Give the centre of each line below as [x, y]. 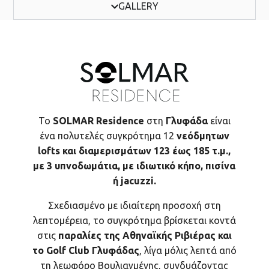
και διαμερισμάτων [106, 150]
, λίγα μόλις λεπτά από [188, 250]
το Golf [50, 250]
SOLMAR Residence [98, 120]
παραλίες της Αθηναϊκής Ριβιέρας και [145, 235]
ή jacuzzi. [134, 180]
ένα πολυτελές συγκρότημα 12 [108, 135]
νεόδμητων [203, 135]
